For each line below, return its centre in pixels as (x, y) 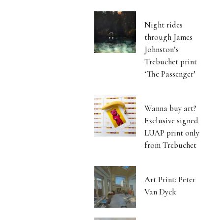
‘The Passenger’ (170, 74)
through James (169, 37)
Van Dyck (161, 192)
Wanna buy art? (171, 108)
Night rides (164, 25)
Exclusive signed (172, 120)
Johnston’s (162, 49)
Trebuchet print (171, 61)
